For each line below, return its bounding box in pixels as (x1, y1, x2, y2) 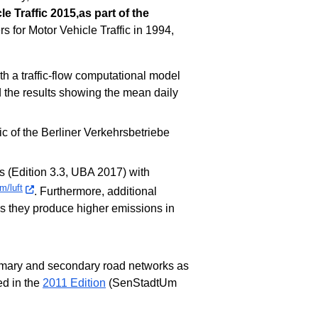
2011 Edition (43, 276, 106, 289)
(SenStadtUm (106, 276, 177, 289)
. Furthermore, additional (34, 185, 157, 197)
